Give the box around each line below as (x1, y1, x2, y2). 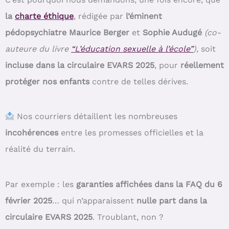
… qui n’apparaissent (52, 195, 136, 205)
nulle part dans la (136, 195, 207, 205)
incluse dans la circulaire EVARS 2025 (5, 60, 154, 71)
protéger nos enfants (5, 77, 89, 87)
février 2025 (5, 195, 52, 205)
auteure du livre (5, 44, 71, 54)
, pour (154, 60, 180, 71)
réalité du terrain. (5, 144, 75, 154)
